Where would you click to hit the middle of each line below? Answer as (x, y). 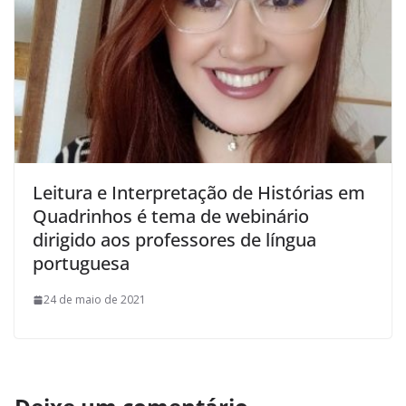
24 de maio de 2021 (95, 300)
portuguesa (81, 264)
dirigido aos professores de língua (174, 240)
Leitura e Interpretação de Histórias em (199, 193)
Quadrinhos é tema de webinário (171, 217)
